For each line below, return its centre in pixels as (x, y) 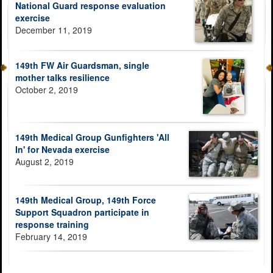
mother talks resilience (62, 77)
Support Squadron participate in (82, 212)
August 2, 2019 (44, 161)
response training (52, 225)
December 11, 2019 (54, 30)
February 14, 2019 (51, 237)
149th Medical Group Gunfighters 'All (92, 137)
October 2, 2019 (47, 89)
